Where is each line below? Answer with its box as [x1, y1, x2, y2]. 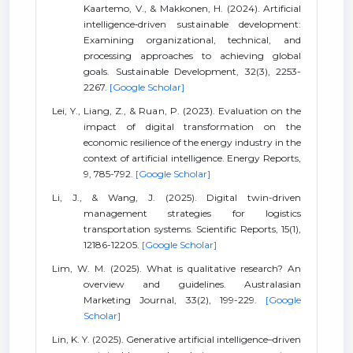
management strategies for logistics [84, 207, 301, 219]
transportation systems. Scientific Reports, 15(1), [84, 223, 301, 235]
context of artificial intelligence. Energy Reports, [84, 152, 301, 164]
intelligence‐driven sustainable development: [84, 18, 301, 30]
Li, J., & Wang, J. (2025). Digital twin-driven [52, 191, 301, 203]
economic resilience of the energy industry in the [84, 136, 301, 148]
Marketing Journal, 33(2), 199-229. [84, 294, 266, 306]
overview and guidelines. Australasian [84, 278, 301, 290]
